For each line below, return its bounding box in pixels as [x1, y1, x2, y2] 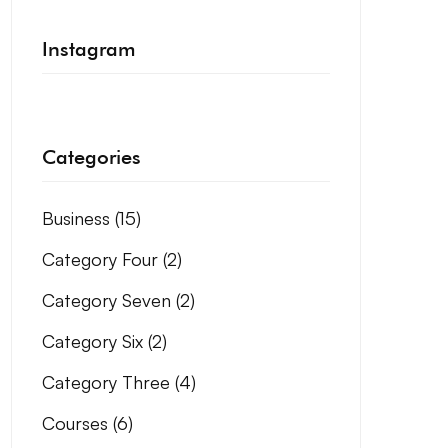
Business [42, 207, 115, 229]
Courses [42, 412, 113, 434]
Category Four [42, 248, 163, 270]
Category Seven [42, 289, 176, 311]
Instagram [42, 37, 136, 61]
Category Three [42, 371, 175, 393]
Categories [42, 145, 141, 169]
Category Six [42, 330, 148, 352]
